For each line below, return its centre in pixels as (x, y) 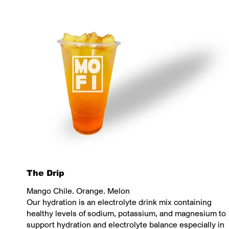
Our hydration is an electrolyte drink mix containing (119, 202)
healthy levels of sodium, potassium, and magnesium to (126, 213)
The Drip (45, 173)
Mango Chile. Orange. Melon (78, 191)
